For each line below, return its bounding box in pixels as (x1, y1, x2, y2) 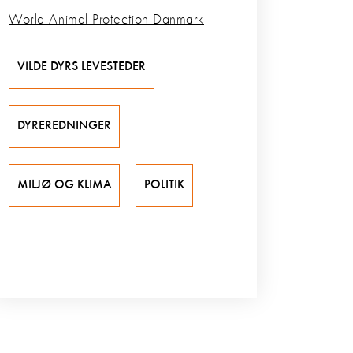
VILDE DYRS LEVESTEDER (17, 61, 147, 74)
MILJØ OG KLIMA (17, 179, 112, 192)
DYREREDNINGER (17, 120, 112, 133)
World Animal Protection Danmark (9, 13, 204, 28)
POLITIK (144, 179, 185, 192)
